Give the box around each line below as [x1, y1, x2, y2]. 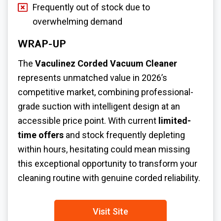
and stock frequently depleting [64, 130, 185, 141]
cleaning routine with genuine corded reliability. [18, 173, 200, 184]
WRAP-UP [18, 37, 66, 52]
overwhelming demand [33, 16, 122, 27]
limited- [158, 115, 191, 126]
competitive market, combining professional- [18, 87, 193, 98]
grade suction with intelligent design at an [18, 101, 180, 112]
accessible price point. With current [18, 115, 158, 126]
